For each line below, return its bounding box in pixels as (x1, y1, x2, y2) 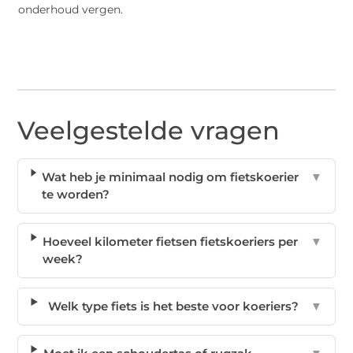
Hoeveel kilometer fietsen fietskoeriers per (43, 234, 299, 250)
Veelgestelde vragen (17, 115, 281, 147)
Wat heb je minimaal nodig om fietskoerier (42, 169, 299, 185)
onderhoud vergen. (18, 3, 124, 17)
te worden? (42, 187, 110, 203)
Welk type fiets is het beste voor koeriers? (48, 299, 299, 314)
